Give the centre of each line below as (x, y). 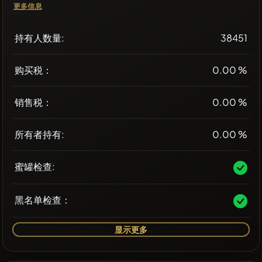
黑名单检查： (43, 200)
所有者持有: (39, 135)
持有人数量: (39, 38)
